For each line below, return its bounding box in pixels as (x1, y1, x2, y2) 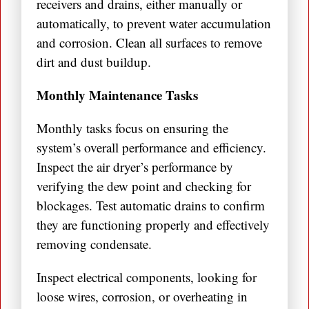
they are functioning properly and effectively (37, 216, 270, 234)
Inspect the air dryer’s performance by (37, 158, 233, 176)
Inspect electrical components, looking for (37, 268, 257, 286)
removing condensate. (37, 235, 152, 253)
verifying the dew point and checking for (37, 177, 251, 195)
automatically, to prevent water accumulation (37, 14, 271, 32)
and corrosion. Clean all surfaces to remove (37, 34, 262, 52)
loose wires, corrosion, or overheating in (37, 288, 248, 306)
